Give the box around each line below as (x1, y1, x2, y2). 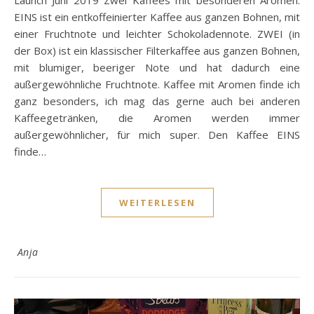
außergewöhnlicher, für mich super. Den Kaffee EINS (14, 127, 300, 142)
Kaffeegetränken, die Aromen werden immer (14, 110, 300, 125)
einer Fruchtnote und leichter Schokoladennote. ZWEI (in (14, 26, 300, 41)
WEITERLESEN (118, 196, 196, 209)
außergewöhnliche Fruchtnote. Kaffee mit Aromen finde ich (14, 76, 300, 91)
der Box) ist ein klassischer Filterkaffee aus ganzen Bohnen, (14, 43, 300, 57)
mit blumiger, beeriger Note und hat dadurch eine (14, 60, 300, 74)
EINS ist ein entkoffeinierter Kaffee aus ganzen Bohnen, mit (14, 9, 300, 24)
